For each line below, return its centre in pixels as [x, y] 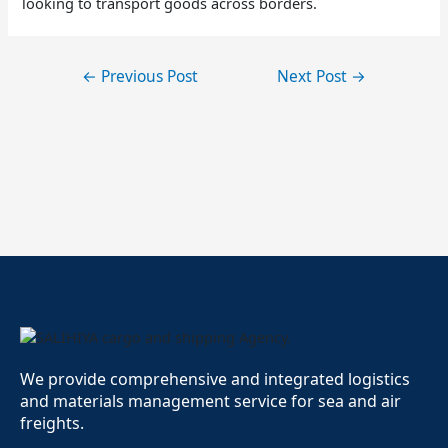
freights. [52, 423]
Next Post [314, 76]
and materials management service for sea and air [210, 401]
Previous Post [147, 76]
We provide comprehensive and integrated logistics [215, 379]
